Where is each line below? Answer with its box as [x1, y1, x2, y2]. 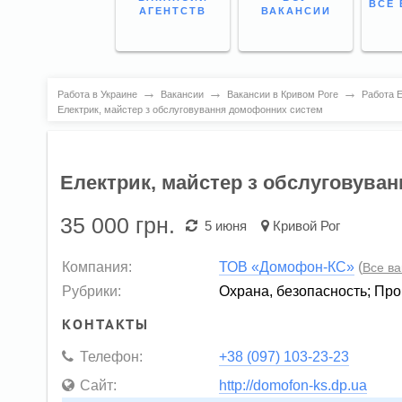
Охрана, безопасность [219, 282, 368, 299]
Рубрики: [62, 282, 122, 299]
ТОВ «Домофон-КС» [219, 258, 355, 275]
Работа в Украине [57, 88, 137, 100]
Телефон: [80, 347, 144, 364]
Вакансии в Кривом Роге [226, 88, 338, 100]
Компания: [62, 258, 133, 275]
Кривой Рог [272, 218, 340, 234]
